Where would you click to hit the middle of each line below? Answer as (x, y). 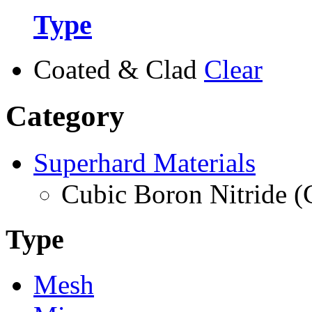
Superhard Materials (145, 163)
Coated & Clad (115, 70)
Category (65, 116)
